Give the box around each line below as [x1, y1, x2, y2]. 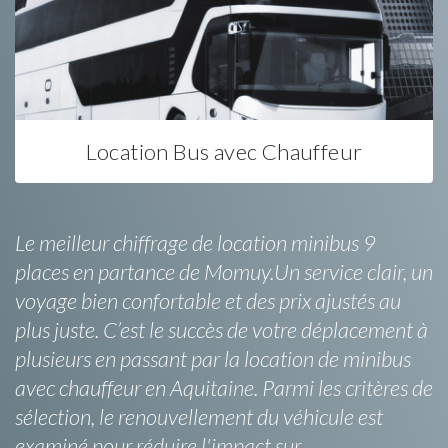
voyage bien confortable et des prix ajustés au [15, 286, 401, 314]
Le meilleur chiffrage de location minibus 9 [15, 228, 376, 256]
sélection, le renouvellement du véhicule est [15, 402, 383, 430]
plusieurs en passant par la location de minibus [15, 344, 411, 372]
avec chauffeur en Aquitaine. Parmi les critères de [15, 373, 433, 401]
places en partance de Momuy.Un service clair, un [15, 257, 433, 285]
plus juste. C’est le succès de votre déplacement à [15, 315, 428, 343]
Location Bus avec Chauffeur [85, 137, 363, 165]
